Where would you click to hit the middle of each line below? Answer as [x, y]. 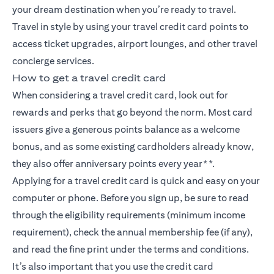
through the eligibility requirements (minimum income [129, 215]
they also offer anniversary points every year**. [113, 164]
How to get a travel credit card [89, 78]
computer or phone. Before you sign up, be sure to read [131, 198]
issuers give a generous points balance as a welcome [126, 130]
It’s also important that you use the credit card [113, 267]
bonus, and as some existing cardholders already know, [133, 147]
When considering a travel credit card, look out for [120, 95]
